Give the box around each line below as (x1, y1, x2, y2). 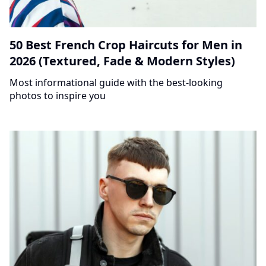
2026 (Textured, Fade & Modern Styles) (9, 53, 235, 69)
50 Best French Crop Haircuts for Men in (9, 37, 242, 53)
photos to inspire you (9, 89, 106, 103)
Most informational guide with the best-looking (9, 76, 223, 90)
